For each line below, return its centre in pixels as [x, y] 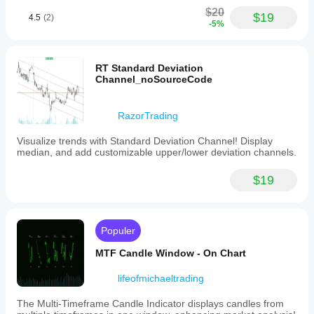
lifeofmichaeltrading [161, 278]
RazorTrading [148, 116]
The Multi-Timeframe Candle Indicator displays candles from [150, 303]
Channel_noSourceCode [154, 79]
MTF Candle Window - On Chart [171, 253]
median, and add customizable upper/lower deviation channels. [157, 152]
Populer [118, 231]
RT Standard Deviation [149, 68]
